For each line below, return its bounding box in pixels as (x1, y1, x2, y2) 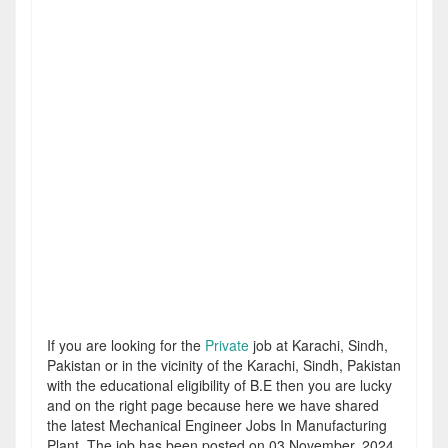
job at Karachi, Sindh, (249, 335, 388, 355)
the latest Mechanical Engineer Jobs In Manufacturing (47, 415, 387, 435)
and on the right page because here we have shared (47, 395, 379, 415)
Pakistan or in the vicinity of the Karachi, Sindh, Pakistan (47, 355, 401, 375)
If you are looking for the (47, 335, 205, 355)
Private (205, 335, 249, 355)
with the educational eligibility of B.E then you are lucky (47, 375, 392, 395)
